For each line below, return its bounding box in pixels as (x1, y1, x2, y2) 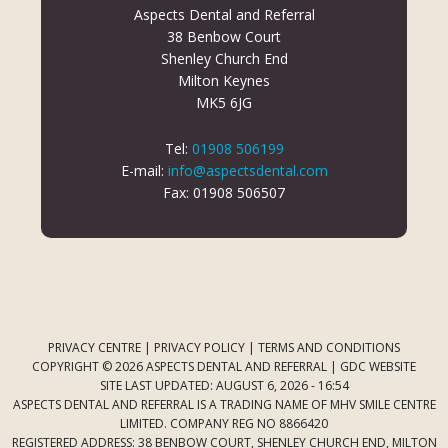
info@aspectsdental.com (167, 161, 328, 181)
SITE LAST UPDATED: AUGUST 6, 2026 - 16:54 (99, 377, 349, 395)
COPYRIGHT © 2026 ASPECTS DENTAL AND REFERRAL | (32, 358, 340, 376)
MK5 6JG (196, 93, 252, 113)
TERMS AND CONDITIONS (258, 339, 400, 357)
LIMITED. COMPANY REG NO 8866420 (120, 415, 328, 433)
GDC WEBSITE (340, 358, 416, 376)
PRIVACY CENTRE (48, 339, 141, 357)
